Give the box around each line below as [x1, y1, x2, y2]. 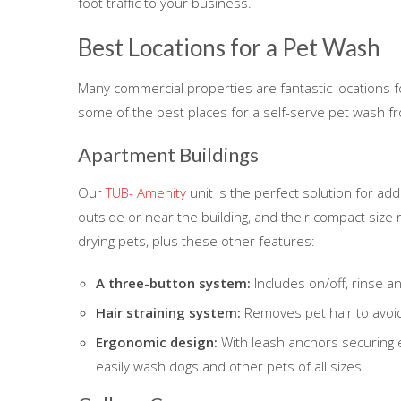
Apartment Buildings [78, 141, 259, 166]
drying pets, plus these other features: [78, 231, 315, 250]
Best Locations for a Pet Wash [78, 32, 380, 62]
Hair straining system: [96, 303, 241, 321]
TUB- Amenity [106, 183, 186, 201]
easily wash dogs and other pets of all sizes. [96, 356, 365, 375]
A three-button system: [96, 273, 251, 292]
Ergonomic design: [96, 332, 218, 351]
